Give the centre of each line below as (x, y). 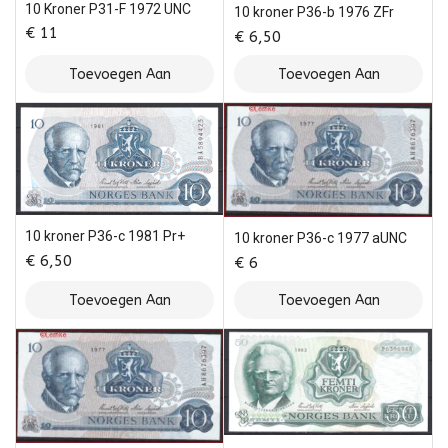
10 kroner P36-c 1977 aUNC (320, 238)
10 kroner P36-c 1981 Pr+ (105, 236)
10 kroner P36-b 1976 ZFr (314, 12)
